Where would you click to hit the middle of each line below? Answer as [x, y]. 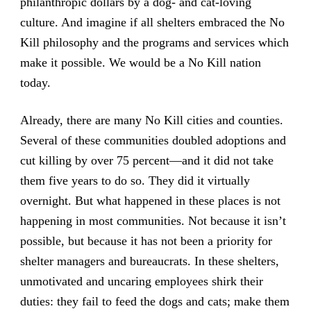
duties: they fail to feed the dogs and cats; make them [154, 301]
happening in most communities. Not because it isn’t [153, 220]
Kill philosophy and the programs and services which [154, 42]
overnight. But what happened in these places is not [150, 200]
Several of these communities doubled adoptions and [153, 140]
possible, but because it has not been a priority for [146, 241]
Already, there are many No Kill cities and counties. [151, 120]
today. [35, 82]
